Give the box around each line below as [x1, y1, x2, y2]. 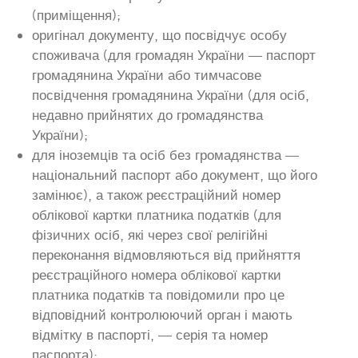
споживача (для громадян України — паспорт [32, 46, 316, 63]
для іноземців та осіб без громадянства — [32, 146, 299, 163]
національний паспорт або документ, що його [32, 166, 317, 183]
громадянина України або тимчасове [32, 66, 261, 83]
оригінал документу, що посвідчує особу [32, 26, 287, 43]
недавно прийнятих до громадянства [32, 106, 263, 123]
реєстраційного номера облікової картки [32, 266, 281, 283]
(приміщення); [32, 6, 121, 23]
